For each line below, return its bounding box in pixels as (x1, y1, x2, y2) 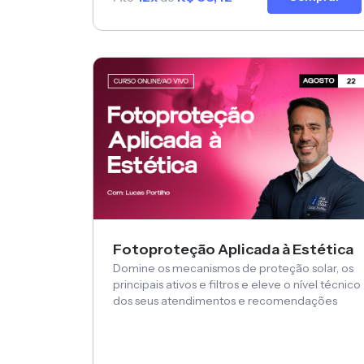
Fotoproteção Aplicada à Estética (113, 240, 353, 259)
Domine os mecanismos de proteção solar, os (113, 261, 353, 276)
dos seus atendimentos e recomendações (113, 293, 337, 309)
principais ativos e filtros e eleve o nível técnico (113, 277, 361, 292)
